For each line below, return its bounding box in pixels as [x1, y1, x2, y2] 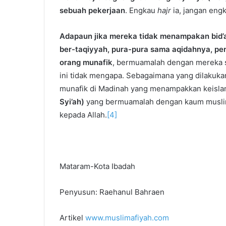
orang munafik [60, 57, 112, 67]
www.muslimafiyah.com [85, 212, 169, 222]
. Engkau [125, 5, 157, 15]
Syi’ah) [60, 96, 86, 106]
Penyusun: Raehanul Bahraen [60, 187, 164, 197]
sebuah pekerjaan [60, 5, 125, 15]
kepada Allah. [60, 109, 107, 120]
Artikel [60, 212, 85, 222]
